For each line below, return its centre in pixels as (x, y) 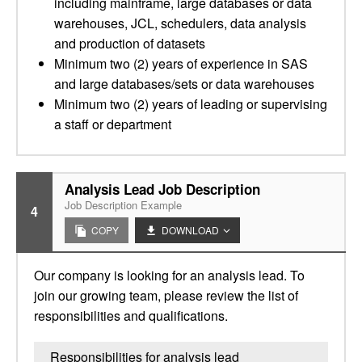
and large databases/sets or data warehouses (184, 84)
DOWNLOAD (190, 230)
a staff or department (113, 124)
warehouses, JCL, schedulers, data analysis (180, 23)
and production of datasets (130, 43)
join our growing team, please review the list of (166, 295)
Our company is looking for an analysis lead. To (169, 275)
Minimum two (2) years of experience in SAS (181, 63)
